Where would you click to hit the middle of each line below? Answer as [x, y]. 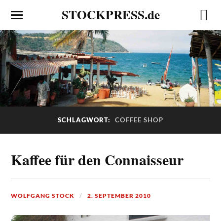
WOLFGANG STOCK [43, 195]
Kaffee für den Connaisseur [97, 159]
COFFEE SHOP [139, 121]
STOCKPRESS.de [110, 14]
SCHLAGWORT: [85, 120]
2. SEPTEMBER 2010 [119, 195]
